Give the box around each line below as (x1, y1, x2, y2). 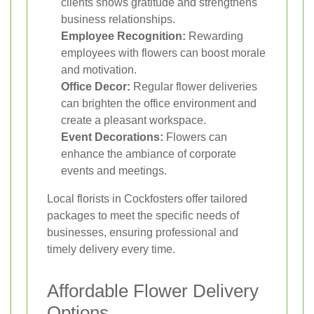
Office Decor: (61, 81, 130, 93)
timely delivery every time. (47, 243, 175, 256)
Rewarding (186, 30, 243, 43)
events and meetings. (61, 165, 167, 177)
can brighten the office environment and (61, 97, 257, 110)
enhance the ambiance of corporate (61, 148, 236, 161)
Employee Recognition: (61, 30, 186, 43)
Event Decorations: (61, 131, 163, 144)
